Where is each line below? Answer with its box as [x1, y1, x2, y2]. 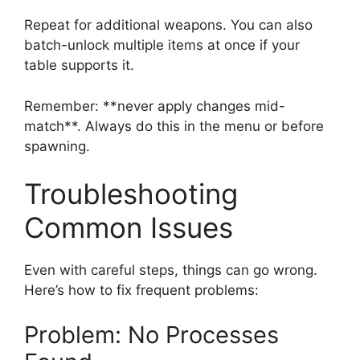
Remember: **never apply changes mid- [24, 97, 285, 114]
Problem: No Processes [24, 320, 279, 349]
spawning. [24, 137, 90, 154]
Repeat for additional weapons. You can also [24, 17, 313, 34]
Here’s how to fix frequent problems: [24, 282, 259, 299]
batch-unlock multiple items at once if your [24, 37, 300, 54]
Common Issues [24, 211, 233, 245]
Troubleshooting [24, 177, 238, 211]
